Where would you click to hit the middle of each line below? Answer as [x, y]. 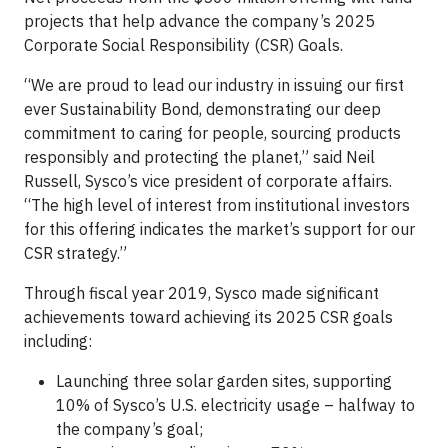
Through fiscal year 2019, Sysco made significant [201, 293]
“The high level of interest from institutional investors [217, 205]
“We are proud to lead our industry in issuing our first [214, 85]
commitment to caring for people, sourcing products [212, 133]
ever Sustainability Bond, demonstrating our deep [202, 109]
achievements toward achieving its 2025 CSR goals [208, 317]
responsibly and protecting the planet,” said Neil [199, 157]
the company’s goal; [129, 429]
